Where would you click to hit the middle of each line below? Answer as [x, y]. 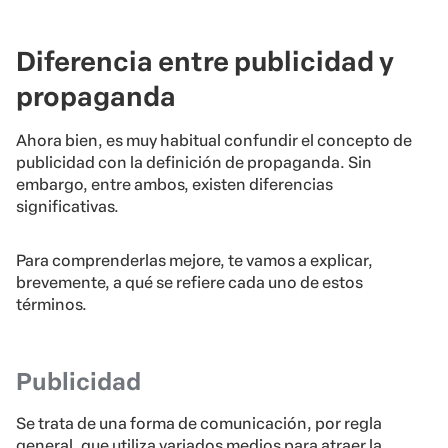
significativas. [67, 207]
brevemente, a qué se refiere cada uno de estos [189, 283]
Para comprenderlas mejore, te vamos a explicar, [194, 261]
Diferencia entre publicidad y [205, 62]
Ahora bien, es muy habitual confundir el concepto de [214, 141]
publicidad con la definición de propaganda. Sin [194, 163]
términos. [51, 305]
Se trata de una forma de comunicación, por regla [199, 424]
